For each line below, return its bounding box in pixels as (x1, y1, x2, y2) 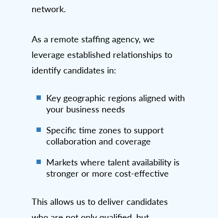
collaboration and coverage (46, 135, 151, 147)
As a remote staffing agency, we (32, 33, 155, 45)
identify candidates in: (32, 64, 116, 76)
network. (32, 3, 66, 15)
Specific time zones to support (46, 124, 163, 136)
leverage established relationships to (32, 49, 172, 61)
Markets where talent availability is (46, 156, 180, 168)
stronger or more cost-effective (46, 167, 169, 180)
